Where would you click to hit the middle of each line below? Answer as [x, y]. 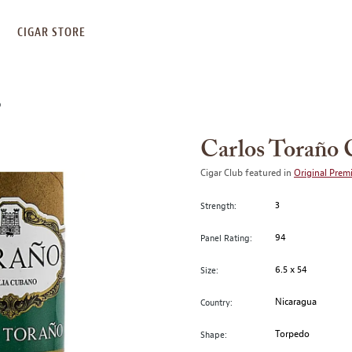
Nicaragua [296, 302]
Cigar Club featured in [247, 173]
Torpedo [293, 334]
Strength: [218, 205]
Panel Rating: [226, 238]
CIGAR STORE [51, 32]
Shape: [214, 334]
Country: [216, 302]
